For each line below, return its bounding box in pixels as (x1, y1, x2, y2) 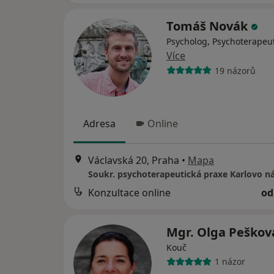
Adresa (83, 117, 116, 131)
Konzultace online (88, 185, 171, 199)
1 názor (214, 256, 245, 268)
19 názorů (214, 64, 256, 76)
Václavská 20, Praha (88, 153, 179, 167)
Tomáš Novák (166, 18, 251, 35)
